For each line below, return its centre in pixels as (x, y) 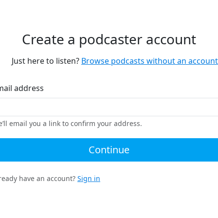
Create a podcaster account (109, 39)
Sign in (89, 178)
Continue (109, 150)
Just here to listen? (45, 61)
